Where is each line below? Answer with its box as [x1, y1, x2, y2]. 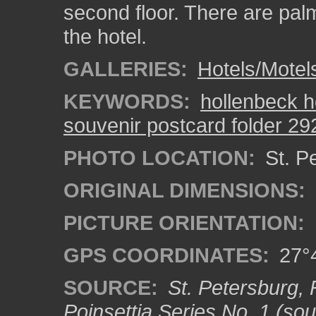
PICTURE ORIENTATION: [63, 211, 305, 234]
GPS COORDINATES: [63, 243, 269, 267]
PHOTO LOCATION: [63, 146, 255, 169]
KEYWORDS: [63, 90, 190, 113]
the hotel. [63, 25, 147, 48]
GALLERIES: [63, 57, 188, 80]
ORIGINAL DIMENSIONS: [63, 178, 305, 202]
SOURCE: [63, 276, 158, 299]
